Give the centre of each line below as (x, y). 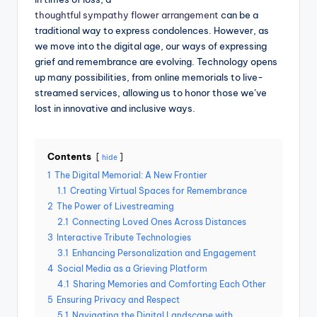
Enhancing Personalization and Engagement (164, 253)
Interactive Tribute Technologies (124, 238)
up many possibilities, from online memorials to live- (149, 77)
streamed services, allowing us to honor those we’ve (151, 93)
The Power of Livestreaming (115, 207)
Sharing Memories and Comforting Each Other (169, 284)
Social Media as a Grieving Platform (132, 269)
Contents (69, 157)
